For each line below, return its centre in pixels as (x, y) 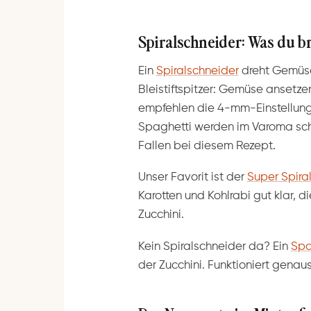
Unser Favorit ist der (192, 178)
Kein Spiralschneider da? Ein (214, 246)
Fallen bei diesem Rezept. (207, 146)
